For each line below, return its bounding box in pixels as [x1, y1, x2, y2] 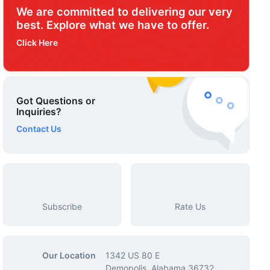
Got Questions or [16, 95, 95, 107]
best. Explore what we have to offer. [16, 18, 209, 31]
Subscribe [42, 201, 82, 212]
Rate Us [175, 201, 206, 212]
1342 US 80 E [105, 250, 160, 260]
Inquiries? [16, 105, 61, 118]
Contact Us [16, 123, 63, 134]
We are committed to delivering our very [16, 5, 233, 18]
